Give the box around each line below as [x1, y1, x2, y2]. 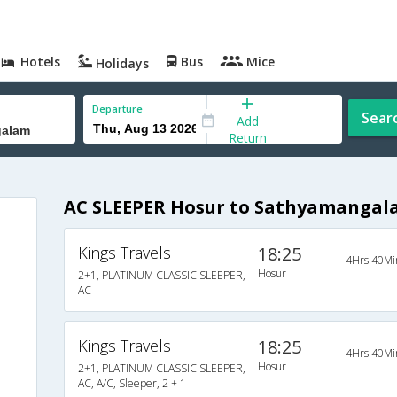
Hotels [17, 53, 61, 70]
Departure [92, 102, 143, 115]
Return [228, 128, 267, 146]
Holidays [92, 55, 150, 72]
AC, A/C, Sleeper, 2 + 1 [77, 376, 186, 392]
